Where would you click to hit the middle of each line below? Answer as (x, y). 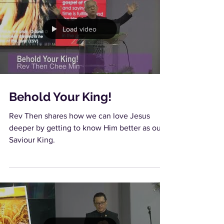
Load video (79, 29)
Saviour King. (32, 140)
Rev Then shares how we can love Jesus (79, 116)
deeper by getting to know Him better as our (86, 128)
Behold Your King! (60, 97)
